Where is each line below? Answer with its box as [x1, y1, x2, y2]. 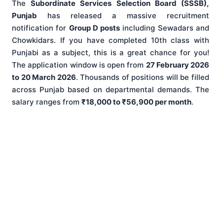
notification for [12, 23, 69, 33]
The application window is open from [12, 60, 146, 70]
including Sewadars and [120, 23, 210, 33]
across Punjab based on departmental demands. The [12, 85, 209, 95]
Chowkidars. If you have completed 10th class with [12, 36, 209, 45]
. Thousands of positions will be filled [75, 73, 210, 82]
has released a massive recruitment [37, 11, 209, 21]
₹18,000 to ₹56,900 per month [81, 97, 191, 107]
